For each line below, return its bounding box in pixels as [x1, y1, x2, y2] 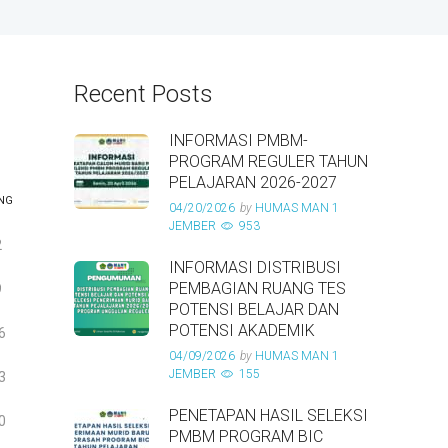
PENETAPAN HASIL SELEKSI [169, 406, 368, 425]
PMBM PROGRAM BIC [169, 427, 323, 446]
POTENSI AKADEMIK [169, 321, 315, 340]
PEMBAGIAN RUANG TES [169, 279, 346, 298]
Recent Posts [74, 80, 213, 108]
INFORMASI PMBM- [169, 131, 308, 150]
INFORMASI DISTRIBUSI [169, 258, 341, 277]
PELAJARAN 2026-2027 [169, 173, 337, 192]
